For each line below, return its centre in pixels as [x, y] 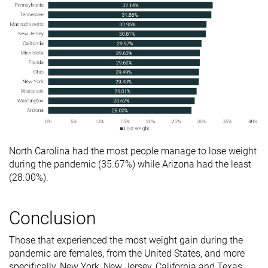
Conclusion [52, 218]
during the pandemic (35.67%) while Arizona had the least [130, 164]
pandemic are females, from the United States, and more [127, 253]
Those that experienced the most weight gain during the [126, 240]
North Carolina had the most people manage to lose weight [133, 151]
